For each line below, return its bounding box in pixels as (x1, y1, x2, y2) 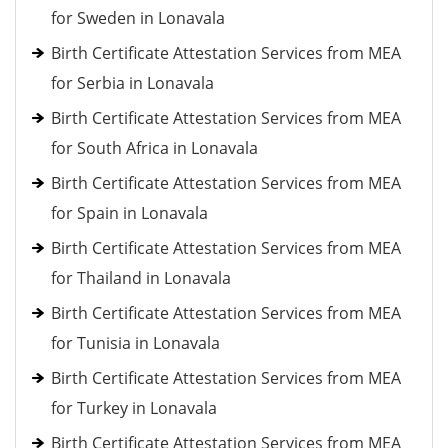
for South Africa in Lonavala (51, 137, 258, 159)
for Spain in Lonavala (51, 202, 208, 224)
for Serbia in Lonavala (51, 72, 214, 94)
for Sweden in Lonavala (51, 7, 225, 29)
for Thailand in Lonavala (51, 267, 231, 289)
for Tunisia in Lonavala (51, 332, 220, 354)
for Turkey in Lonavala (51, 397, 217, 419)
